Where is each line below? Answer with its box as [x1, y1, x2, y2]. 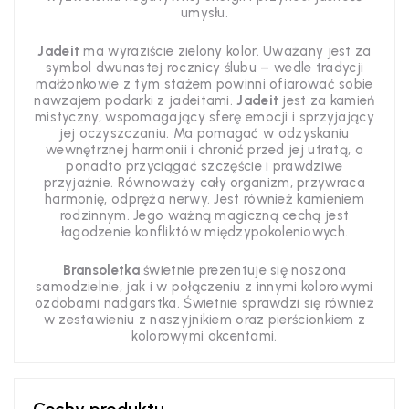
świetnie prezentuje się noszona [139, 262, 347, 278]
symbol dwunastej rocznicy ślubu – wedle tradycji [45, 59, 364, 76]
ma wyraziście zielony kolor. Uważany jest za [83, 43, 372, 59]
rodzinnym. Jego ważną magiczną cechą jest [59, 207, 350, 224]
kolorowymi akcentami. [131, 328, 278, 344]
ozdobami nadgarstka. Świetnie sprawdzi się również [34, 295, 374, 311]
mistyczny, [34, 109, 106, 125]
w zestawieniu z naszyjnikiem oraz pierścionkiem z [43, 311, 366, 328]
